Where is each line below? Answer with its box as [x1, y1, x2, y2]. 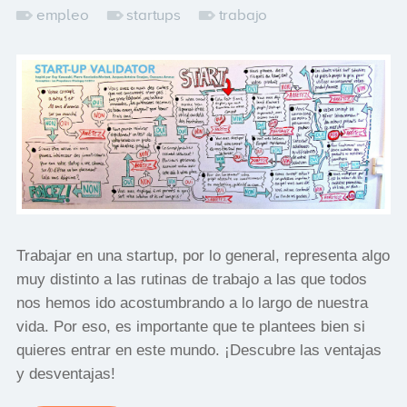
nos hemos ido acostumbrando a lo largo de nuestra [15, 293, 368, 312]
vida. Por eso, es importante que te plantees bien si [15, 317, 365, 335]
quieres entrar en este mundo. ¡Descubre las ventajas [15, 341, 382, 359]
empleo [35, 6, 89, 25]
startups [126, 6, 181, 25]
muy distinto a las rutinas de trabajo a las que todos [15, 270, 367, 288]
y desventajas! [15, 364, 115, 382]
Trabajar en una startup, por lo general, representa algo [15, 246, 390, 264]
